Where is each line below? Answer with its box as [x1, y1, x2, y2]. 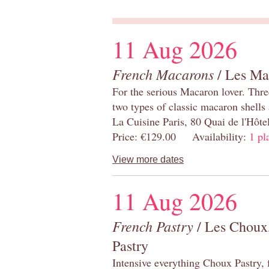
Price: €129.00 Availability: [112, 129, 249, 144]
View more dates [112, 154, 184, 165]
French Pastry [112, 216, 193, 236]
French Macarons [112, 64, 214, 84]
